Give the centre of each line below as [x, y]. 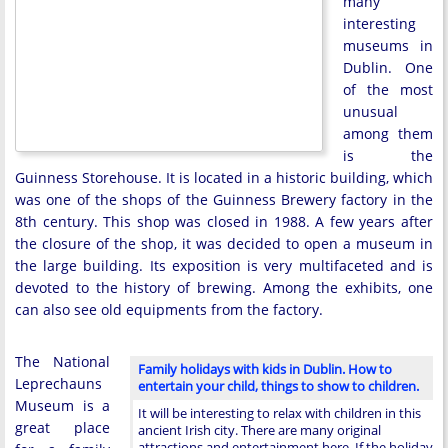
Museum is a [62, 405]
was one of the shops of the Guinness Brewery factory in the [224, 199]
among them [388, 133]
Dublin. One [388, 67]
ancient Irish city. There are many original [259, 430]
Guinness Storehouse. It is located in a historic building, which [224, 177]
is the [388, 155]
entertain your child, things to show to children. [278, 386]
